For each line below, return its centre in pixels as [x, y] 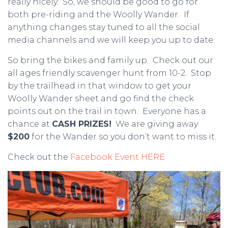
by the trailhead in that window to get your [99, 86]
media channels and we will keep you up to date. [111, 40]
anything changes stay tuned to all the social [104, 27]
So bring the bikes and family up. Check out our [110, 60]
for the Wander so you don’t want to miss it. [123, 137]
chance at [30, 124]
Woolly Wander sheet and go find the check [101, 98]
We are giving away [155, 124]
